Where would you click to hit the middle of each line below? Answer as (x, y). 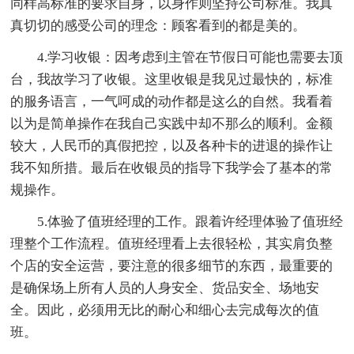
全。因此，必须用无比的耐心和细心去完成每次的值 (165, 310)
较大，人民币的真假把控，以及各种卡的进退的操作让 (172, 145)
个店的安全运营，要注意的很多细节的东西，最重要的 (172, 265)
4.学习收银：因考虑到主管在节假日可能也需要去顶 (190, 57)
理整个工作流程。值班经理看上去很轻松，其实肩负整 (172, 243)
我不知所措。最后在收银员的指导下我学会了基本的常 (172, 168)
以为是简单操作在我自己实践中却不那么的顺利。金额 (172, 123)
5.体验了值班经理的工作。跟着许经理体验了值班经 (190, 221)
